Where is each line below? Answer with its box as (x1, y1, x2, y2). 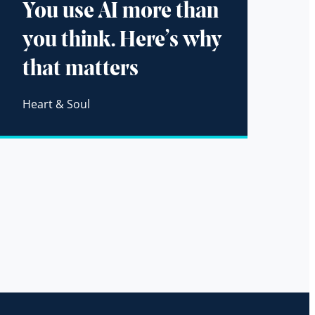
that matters (22, 58, 139, 82)
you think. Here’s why (22, 30, 222, 53)
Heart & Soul (22, 96, 90, 112)
